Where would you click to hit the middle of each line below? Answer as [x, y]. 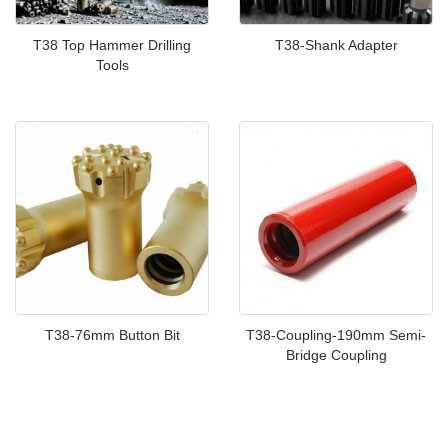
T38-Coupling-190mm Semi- [336, 335]
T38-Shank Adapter [336, 45]
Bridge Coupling [336, 355]
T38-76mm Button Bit [112, 335]
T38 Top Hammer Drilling [112, 45]
